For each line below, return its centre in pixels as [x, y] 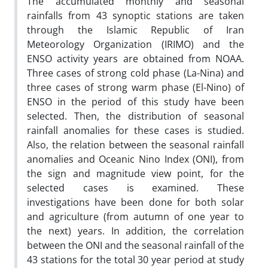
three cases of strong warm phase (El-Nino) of [135, 87]
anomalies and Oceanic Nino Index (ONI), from [135, 159]
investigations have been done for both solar [135, 202]
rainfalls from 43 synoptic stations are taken [135, 15]
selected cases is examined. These [135, 188]
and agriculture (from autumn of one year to [135, 216]
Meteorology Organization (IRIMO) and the [135, 44]
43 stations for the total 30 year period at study [135, 259]
